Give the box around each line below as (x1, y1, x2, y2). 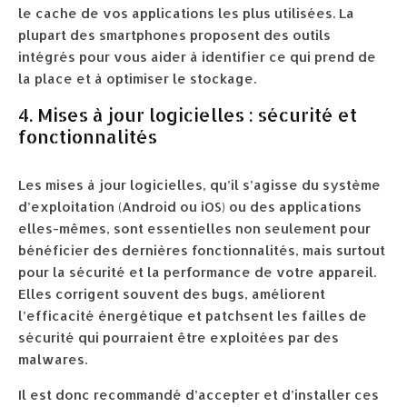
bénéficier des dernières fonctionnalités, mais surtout (18, 242, 385, 259)
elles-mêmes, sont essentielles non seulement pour (18, 220, 371, 237)
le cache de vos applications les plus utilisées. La (18, 5, 354, 22)
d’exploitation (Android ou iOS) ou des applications (18, 198, 362, 215)
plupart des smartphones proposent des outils (18, 26, 331, 44)
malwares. (18, 351, 87, 368)
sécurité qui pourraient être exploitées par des (18, 329, 339, 346)
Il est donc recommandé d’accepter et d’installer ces (18, 386, 379, 403)
